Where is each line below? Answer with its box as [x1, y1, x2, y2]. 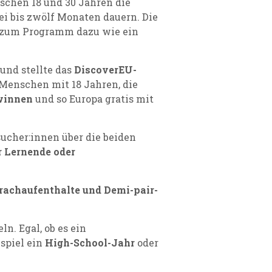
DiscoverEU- [74, 63, 137, 76]
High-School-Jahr [45, 236, 135, 249]
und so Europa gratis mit [33, 92, 154, 105]
